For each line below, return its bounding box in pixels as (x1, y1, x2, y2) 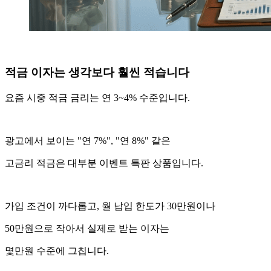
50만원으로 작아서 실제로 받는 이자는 (5, 223, 169, 234)
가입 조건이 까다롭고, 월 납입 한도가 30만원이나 (5, 201, 215, 212)
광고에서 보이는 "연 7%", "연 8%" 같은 (5, 135, 171, 146)
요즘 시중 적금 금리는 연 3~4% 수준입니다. (5, 93, 190, 103)
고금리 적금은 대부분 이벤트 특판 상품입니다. (5, 158, 203, 169)
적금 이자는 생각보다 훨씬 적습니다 (5, 66, 189, 79)
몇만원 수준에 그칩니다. (5, 246, 109, 256)
